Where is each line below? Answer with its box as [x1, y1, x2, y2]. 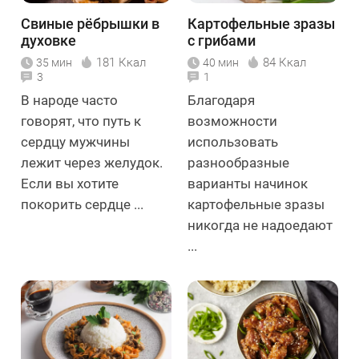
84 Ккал [263, 55, 306, 71]
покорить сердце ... [21, 196, 143, 213]
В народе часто [21, 92, 118, 109]
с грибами [188, 32, 256, 50]
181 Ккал [96, 55, 146, 71]
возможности [188, 113, 277, 130]
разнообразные [188, 155, 289, 171]
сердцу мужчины [21, 134, 130, 151]
